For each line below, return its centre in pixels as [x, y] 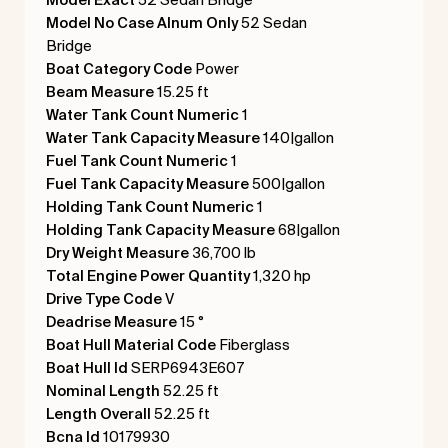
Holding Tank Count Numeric [149, 206]
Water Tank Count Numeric [142, 114]
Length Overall [98, 413]
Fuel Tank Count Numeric [136, 160]
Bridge [68, 45]
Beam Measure [99, 91]
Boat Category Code [118, 68]
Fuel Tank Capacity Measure [147, 183]
